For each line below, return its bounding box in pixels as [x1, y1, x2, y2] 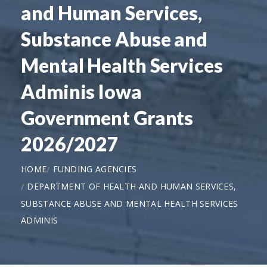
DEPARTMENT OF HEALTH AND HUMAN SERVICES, [27, 180, 237, 192]
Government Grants [21, 105, 194, 129]
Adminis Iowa [21, 79, 142, 103]
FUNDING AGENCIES [52, 163, 137, 175]
